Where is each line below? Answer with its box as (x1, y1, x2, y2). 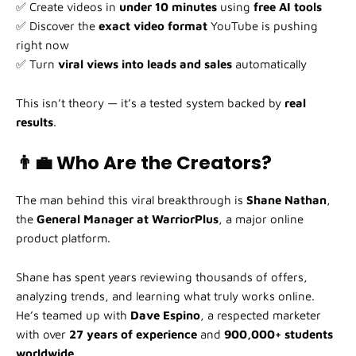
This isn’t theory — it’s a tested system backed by (16, 96, 284, 110)
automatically (232, 57, 307, 72)
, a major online (219, 212, 304, 226)
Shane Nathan (246, 193, 327, 207)
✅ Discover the (16, 19, 99, 33)
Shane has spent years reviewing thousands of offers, (16, 270, 308, 284)
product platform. (16, 231, 110, 246)
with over (16, 327, 69, 342)
